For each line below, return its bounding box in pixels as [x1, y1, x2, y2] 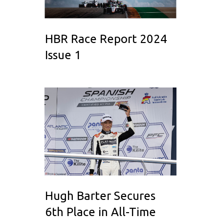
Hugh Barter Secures [45, 189, 155, 203]
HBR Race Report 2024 [45, 32, 167, 46]
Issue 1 [45, 48, 81, 62]
